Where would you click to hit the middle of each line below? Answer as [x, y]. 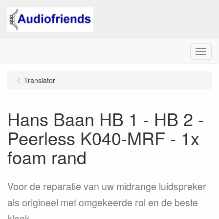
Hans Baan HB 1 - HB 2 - [106, 119]
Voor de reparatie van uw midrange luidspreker [107, 186]
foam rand [47, 157]
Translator [40, 80]
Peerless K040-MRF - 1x [103, 138]
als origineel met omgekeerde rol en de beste [103, 202]
